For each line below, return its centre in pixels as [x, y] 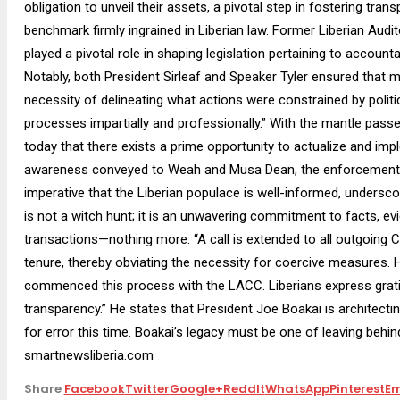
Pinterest [357, 389]
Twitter [147, 389]
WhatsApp [297, 389]
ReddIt [244, 389]
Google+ [196, 389]
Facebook [94, 389]
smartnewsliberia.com [88, 356]
